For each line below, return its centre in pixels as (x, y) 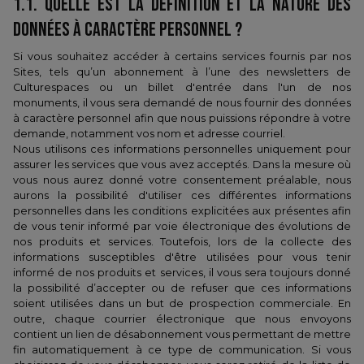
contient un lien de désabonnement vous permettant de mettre (182, 334)
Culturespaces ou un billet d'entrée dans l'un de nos (182, 87)
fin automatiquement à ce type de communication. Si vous (182, 350)
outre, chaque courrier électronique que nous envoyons (182, 319)
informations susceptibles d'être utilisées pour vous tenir (182, 257)
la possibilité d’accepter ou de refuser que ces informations (182, 288)
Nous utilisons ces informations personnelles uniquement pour (182, 149)
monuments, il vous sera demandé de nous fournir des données (182, 103)
